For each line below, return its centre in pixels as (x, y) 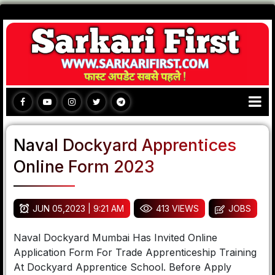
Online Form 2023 (84, 167)
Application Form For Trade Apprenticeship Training (135, 252)
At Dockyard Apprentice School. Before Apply (122, 267)
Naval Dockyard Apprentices (125, 145)
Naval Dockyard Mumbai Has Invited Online (115, 238)
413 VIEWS (177, 208)
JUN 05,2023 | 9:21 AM (78, 208)
